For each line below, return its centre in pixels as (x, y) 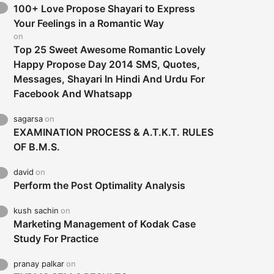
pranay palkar (39, 264)
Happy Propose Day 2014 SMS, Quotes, (107, 65)
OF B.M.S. (37, 147)
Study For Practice (56, 239)
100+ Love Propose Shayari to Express (105, 9)
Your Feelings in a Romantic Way (89, 24)
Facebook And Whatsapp (73, 94)
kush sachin (36, 211)
